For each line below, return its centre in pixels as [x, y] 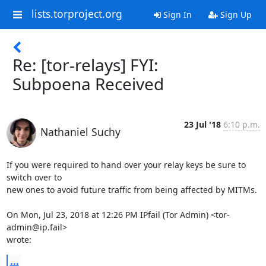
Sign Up [235, 15]
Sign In [176, 15]
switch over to [34, 177]
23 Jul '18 [202, 124]
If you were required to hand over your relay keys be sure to [126, 165]
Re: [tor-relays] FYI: [85, 65]
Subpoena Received [88, 84]
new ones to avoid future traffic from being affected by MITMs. [132, 190]
